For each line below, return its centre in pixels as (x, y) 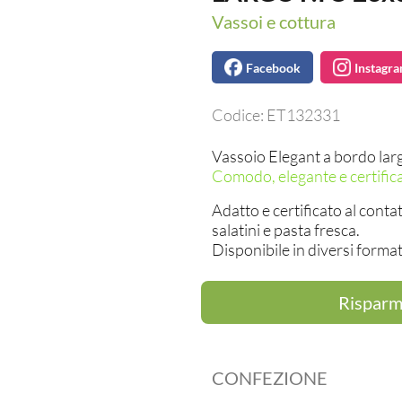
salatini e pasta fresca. (286, 230)
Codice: (239, 115)
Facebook (273, 67)
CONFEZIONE (270, 378)
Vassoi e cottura (274, 22)
